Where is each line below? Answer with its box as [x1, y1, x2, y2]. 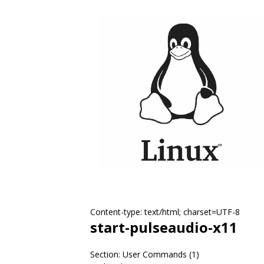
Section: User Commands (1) [90, 249, 199, 260]
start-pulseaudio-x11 [90, 217, 237, 237]
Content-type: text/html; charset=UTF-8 [90, 206, 240, 217]
